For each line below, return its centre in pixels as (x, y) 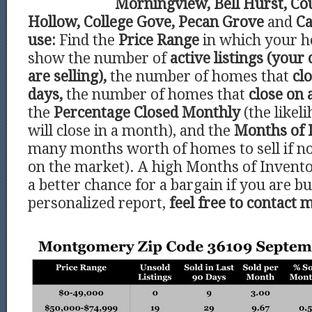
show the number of (99, 58)
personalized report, (99, 203)
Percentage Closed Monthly (149, 113)
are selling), (67, 77)
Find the (87, 40)
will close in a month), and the (131, 131)
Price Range (161, 40)
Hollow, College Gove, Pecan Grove (146, 22)
